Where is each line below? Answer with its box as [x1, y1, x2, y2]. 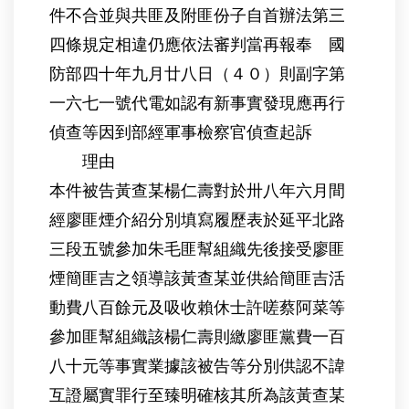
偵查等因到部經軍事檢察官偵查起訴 [49, 123, 312, 142]
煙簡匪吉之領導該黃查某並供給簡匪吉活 [49, 269, 345, 288]
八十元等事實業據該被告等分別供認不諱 [49, 357, 345, 376]
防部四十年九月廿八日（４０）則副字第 [49, 65, 345, 84]
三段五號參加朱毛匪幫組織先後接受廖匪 [49, 240, 345, 259]
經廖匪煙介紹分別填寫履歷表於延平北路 [49, 211, 345, 230]
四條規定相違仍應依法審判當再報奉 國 [49, 36, 345, 55]
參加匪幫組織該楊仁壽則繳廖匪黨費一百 [49, 328, 345, 347]
